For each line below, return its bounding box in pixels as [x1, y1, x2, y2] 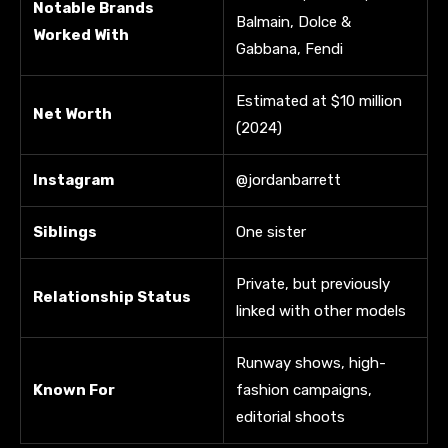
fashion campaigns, [236, 380, 372, 399]
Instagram [33, 170, 114, 189]
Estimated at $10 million [236, 91, 402, 110]
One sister [236, 222, 306, 241]
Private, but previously [236, 274, 390, 293]
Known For [33, 380, 115, 399]
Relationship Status [33, 287, 191, 306]
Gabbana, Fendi [236, 39, 343, 58]
